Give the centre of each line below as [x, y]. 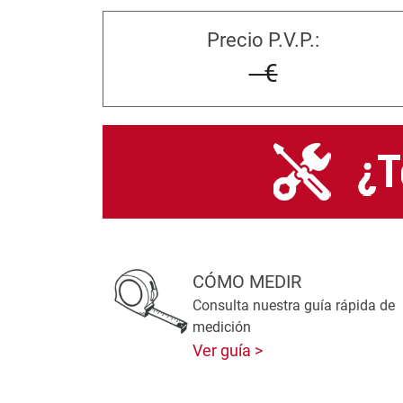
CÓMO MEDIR [247, 282]
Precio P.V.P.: [264, 40]
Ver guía [224, 350]
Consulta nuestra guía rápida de [294, 305]
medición [222, 327]
